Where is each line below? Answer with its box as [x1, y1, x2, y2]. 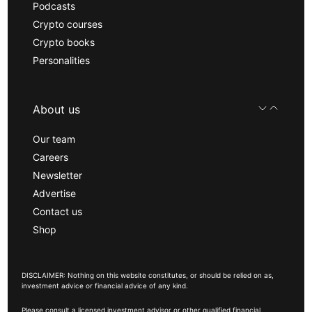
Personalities [33, 54, 91, 66]
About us [33, 102, 81, 116]
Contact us [33, 205, 83, 217]
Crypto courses [33, 17, 103, 30]
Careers [33, 150, 69, 163]
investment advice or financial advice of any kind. [22, 281, 189, 290]
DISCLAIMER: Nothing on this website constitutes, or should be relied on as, [22, 270, 274, 279]
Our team [33, 132, 76, 145]
